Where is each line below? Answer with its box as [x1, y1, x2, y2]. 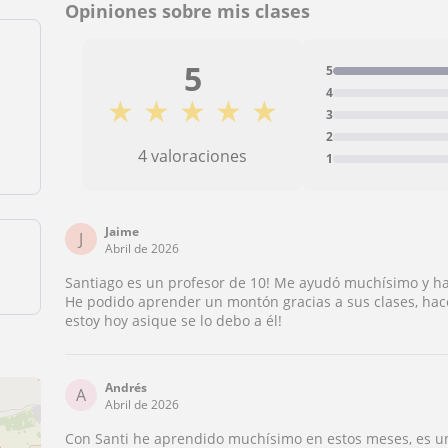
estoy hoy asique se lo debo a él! [65, 311, 283, 330]
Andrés [105, 379, 148, 396]
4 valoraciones [138, 145, 248, 167]
